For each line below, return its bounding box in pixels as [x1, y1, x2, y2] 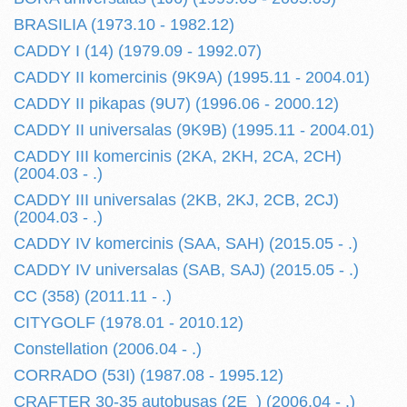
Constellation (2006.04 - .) [14, 340, 202, 358]
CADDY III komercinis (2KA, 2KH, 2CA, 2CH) [14, 147, 342, 165]
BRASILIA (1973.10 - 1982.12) [14, 15, 234, 34]
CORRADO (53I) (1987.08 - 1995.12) [14, 366, 283, 384]
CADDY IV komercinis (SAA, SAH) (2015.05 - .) [14, 234, 358, 253]
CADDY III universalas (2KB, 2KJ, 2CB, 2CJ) [14, 191, 339, 209]
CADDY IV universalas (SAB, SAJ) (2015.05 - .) [14, 261, 359, 279]
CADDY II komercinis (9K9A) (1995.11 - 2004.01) [14, 68, 370, 86]
